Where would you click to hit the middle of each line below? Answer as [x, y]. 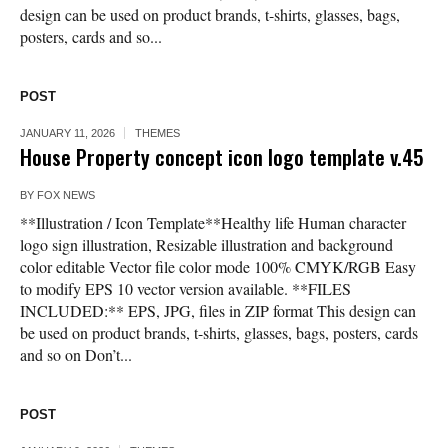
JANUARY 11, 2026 [67, 133]
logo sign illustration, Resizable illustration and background [206, 245]
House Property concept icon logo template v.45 [222, 157]
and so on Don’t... [76, 355]
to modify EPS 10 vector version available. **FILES [185, 289]
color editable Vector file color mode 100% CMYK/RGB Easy [218, 267]
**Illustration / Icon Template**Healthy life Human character [213, 223]
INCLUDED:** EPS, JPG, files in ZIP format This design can [218, 311]
